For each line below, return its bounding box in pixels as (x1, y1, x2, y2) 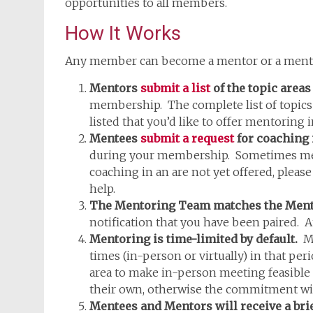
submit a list (140, 81, 210, 95)
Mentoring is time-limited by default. (89, 232, 298, 246)
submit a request (140, 131, 234, 145)
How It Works (65, 22, 181, 45)
